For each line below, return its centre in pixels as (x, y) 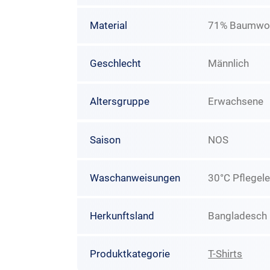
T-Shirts (225, 254)
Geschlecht (115, 64)
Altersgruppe (119, 102)
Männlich (229, 64)
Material (108, 25)
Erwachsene (236, 102)
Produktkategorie (130, 254)
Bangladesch (238, 216)
